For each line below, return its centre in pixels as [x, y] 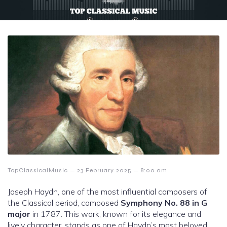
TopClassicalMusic [38, 171]
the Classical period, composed [64, 203]
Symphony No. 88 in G [164, 203]
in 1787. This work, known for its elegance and [116, 214]
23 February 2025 [104, 171]
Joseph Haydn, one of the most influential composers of [107, 192]
